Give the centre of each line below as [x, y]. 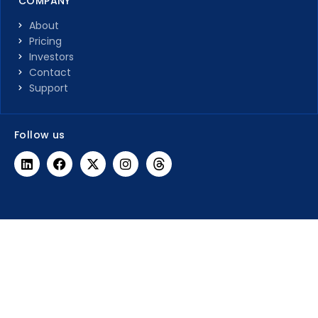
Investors [51, 56]
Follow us [40, 135]
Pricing [45, 41]
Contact [50, 72]
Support [49, 88]
